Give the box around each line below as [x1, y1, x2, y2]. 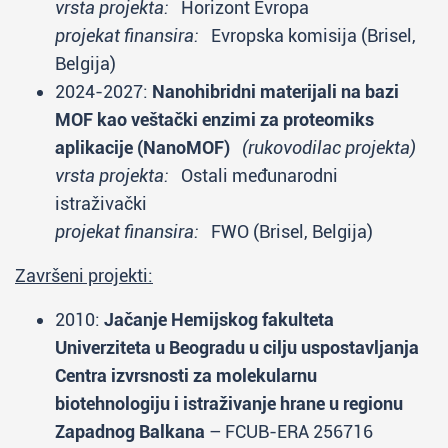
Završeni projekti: [15, 265, 153, 286]
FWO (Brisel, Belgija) [199, 221, 373, 242]
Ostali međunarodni [169, 165, 338, 186]
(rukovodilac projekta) [242, 137, 416, 158]
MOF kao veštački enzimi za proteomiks [55, 109, 374, 130]
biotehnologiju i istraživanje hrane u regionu [55, 393, 403, 414]
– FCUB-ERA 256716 [205, 421, 381, 442]
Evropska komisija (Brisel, [199, 25, 416, 46]
